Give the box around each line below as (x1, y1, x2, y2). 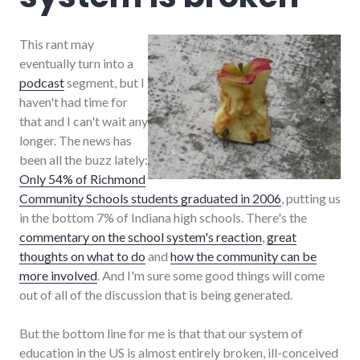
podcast (19, 74, 64, 90)
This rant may (19, 35, 94, 51)
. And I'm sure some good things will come (97, 267, 325, 283)
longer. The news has (19, 132, 132, 148)
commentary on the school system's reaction (19, 228, 262, 244)
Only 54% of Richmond (19, 170, 145, 186)
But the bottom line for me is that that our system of (19, 325, 303, 341)
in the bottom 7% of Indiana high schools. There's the (19, 209, 307, 225)
